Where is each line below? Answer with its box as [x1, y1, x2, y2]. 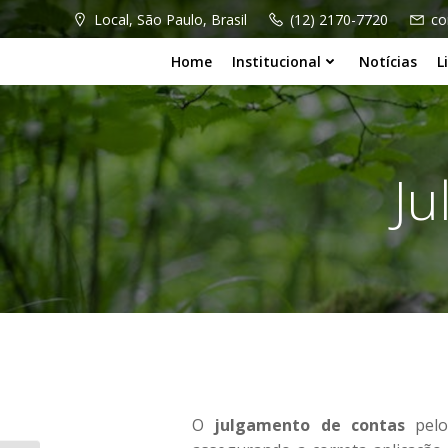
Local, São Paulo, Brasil [94, 9, 247, 29]
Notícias [358, 52, 417, 71]
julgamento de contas [204, 414, 405, 436]
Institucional [231, 52, 321, 71]
